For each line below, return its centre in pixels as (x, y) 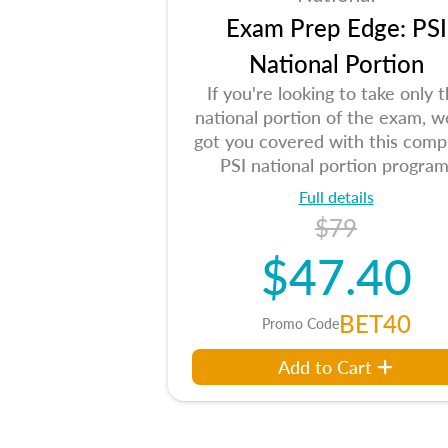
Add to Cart (325, 366)
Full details (336, 196)
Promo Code (300, 323)
